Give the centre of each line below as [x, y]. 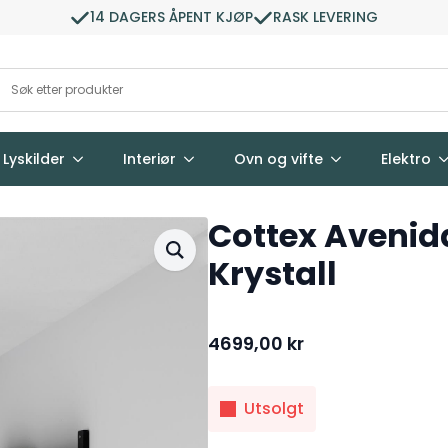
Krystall [272, 273]
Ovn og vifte [278, 158]
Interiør [149, 158]
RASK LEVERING [325, 17]
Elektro [406, 158]
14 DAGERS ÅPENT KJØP [171, 17]
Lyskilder [34, 158]
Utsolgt [274, 408]
